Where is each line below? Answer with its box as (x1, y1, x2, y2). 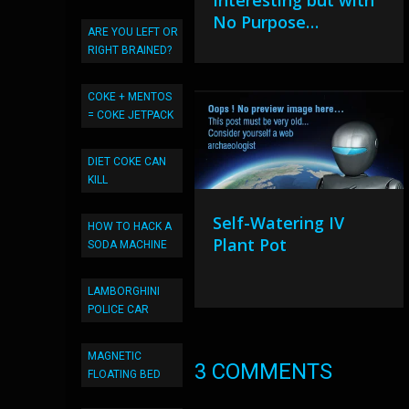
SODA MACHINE (88, 238, 167, 251)
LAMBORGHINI (88, 285, 160, 298)
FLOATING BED (88, 368, 161, 381)
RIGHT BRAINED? (88, 44, 172, 57)
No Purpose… (213, 11, 320, 33)
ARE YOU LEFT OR (88, 26, 178, 38)
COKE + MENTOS (88, 90, 172, 103)
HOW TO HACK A (88, 220, 172, 233)
